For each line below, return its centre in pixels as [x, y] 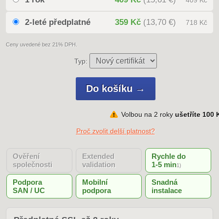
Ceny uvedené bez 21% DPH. [42, 44]
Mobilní [95, 182]
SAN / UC [29, 190]
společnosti [33, 164]
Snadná [164, 182]
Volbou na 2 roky [148, 114]
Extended [98, 156]
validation [99, 164]
